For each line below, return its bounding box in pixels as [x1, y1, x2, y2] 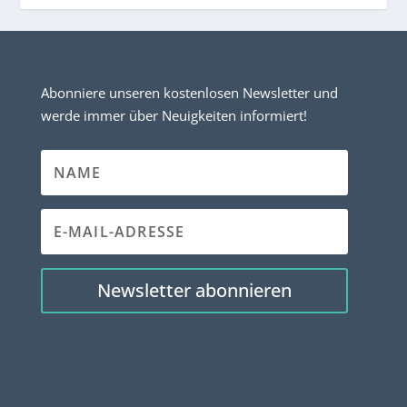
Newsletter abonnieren [96, 277, 292, 303]
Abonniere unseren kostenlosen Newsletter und [41, 83, 338, 102]
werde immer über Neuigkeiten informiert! [41, 105, 307, 124]
